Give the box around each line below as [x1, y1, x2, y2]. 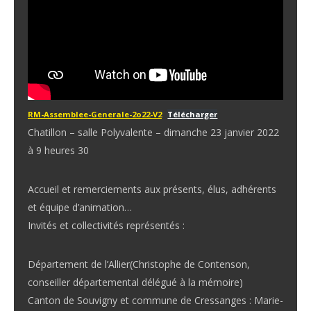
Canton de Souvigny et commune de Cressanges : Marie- [28, 294, 283, 307]
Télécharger [167, 109, 218, 119]
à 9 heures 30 [28, 144, 89, 157]
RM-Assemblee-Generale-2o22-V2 [28, 109, 162, 119]
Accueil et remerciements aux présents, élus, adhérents [28, 183, 276, 196]
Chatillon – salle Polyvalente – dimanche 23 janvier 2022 [28, 126, 279, 139]
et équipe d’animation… [28, 201, 132, 214]
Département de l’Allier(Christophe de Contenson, [28, 258, 250, 271]
